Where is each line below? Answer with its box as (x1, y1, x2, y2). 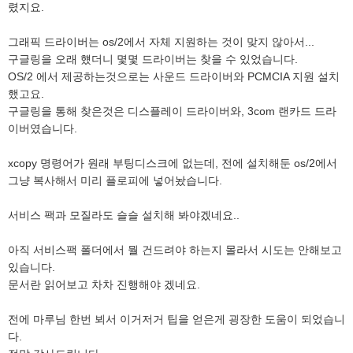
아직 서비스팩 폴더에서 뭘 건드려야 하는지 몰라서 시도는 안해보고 (8, 243, 342, 256)
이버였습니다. (8, 122, 77, 135)
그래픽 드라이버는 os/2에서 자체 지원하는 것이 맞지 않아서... (8, 35, 314, 48)
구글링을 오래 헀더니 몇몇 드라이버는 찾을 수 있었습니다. (8, 53, 298, 65)
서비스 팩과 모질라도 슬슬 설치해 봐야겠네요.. (8, 209, 240, 221)
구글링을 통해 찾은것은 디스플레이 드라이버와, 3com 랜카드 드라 (8, 105, 336, 117)
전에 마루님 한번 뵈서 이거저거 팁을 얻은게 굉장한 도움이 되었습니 (8, 313, 345, 325)
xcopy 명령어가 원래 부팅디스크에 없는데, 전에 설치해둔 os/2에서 (8, 157, 337, 169)
